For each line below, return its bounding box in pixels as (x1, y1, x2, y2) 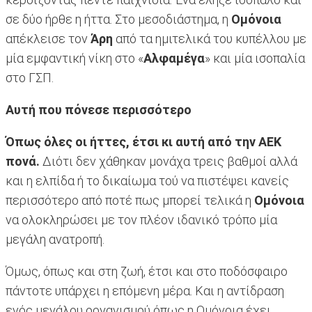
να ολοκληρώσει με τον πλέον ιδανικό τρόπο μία (6, 212, 277, 228)
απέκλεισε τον (6, 31, 91, 47)
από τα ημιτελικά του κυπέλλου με (116, 31, 306, 47)
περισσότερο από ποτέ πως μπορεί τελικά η (6, 193, 254, 208)
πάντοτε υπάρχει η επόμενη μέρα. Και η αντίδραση (6, 283, 284, 299)
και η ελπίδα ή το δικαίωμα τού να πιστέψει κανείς (6, 173, 289, 189)
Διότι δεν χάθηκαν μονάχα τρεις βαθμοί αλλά (42, 154, 297, 169)
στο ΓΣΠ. (6, 70, 56, 86)
